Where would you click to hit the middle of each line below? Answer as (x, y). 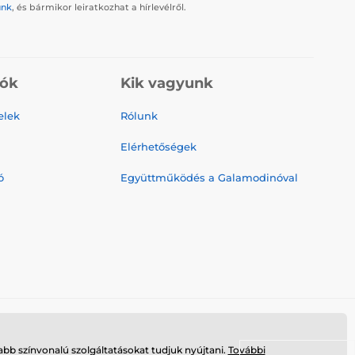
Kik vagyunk (167, 83)
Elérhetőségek (158, 146)
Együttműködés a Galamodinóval (209, 177)
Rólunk (139, 115)
